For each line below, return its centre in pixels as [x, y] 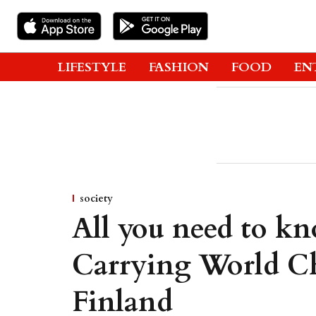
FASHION [179, 67]
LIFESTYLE [92, 67]
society [96, 199]
